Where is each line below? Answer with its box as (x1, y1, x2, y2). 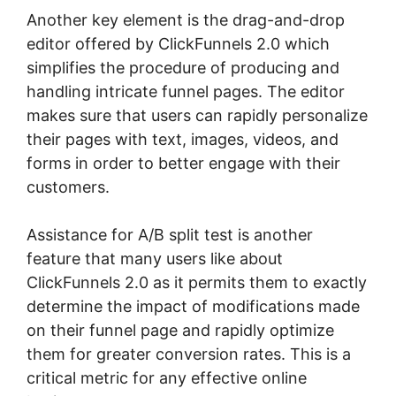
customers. (27, 177, 110, 196)
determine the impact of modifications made (27, 296, 360, 316)
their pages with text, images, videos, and (27, 129, 339, 148)
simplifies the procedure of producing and (27, 57, 339, 77)
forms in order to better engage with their (27, 153, 340, 172)
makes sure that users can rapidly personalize (27, 105, 368, 125)
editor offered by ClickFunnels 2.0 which (27, 34, 330, 53)
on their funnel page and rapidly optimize (27, 320, 334, 339)
